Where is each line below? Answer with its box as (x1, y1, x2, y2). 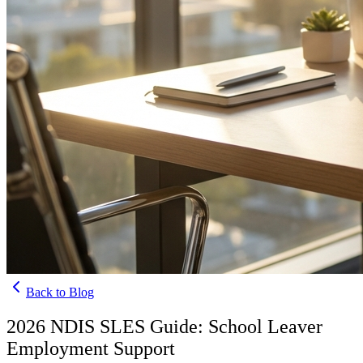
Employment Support (6, 337, 175, 359)
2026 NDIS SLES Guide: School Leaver (6, 315, 322, 337)
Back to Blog (26, 285, 94, 299)
